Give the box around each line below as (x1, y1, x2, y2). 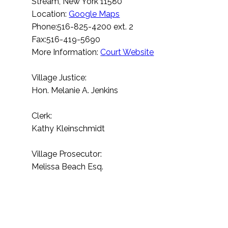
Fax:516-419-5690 (32, 35, 101, 45)
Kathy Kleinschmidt (32, 124, 105, 134)
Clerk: (32, 111, 52, 121)
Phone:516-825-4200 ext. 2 (32, 22, 134, 32)
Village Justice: (32, 73, 87, 83)
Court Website (100, 47, 154, 58)
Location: (32, 9, 69, 19)
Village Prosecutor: (32, 149, 102, 159)
